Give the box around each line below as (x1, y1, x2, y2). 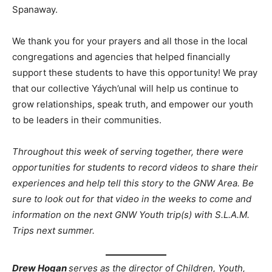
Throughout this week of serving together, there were (12, 146, 243, 158)
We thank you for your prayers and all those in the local (12, 35, 248, 47)
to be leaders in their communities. (12, 114, 161, 126)
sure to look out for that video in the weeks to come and (12, 193, 251, 205)
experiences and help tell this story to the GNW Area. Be (12, 177, 254, 189)
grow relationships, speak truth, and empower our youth (12, 98, 253, 110)
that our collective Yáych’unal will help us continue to (12, 83, 239, 95)
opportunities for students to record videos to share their (12, 161, 258, 174)
